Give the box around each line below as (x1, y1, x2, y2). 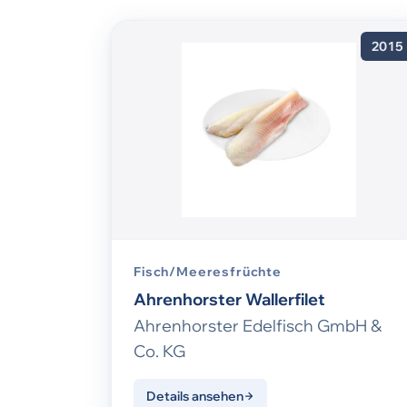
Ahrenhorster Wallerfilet (134, 289, 325, 311)
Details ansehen (146, 388, 243, 405)
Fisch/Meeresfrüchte (134, 263, 282, 281)
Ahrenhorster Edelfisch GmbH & (134, 315, 382, 337)
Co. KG (134, 341, 185, 362)
